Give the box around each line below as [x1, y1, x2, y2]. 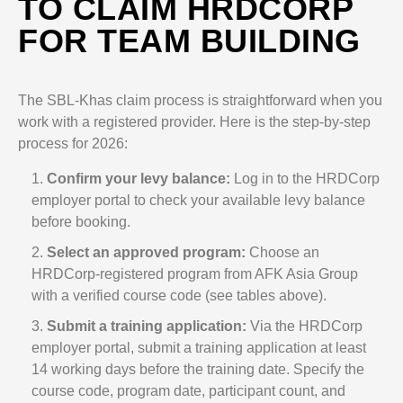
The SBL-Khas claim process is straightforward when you [18, 93, 382, 108]
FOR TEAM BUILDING [18, 22, 361, 59]
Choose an [246, 245, 319, 260]
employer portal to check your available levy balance [31, 193, 365, 208]
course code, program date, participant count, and [31, 383, 345, 399]
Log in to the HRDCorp [230, 171, 380, 186]
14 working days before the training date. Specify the [31, 362, 364, 377]
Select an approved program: [47, 245, 246, 260]
